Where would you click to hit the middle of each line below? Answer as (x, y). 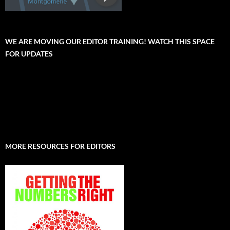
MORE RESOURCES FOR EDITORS (60, 146)
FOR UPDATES (29, 54)
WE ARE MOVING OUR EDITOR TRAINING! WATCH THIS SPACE (110, 42)
